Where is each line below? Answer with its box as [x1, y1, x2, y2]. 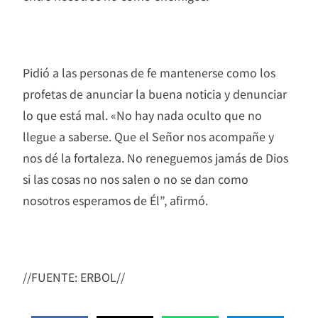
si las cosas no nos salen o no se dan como [23, 170, 248, 187]
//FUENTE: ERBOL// [23, 268, 125, 285]
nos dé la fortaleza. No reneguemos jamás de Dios [23, 148, 288, 166]
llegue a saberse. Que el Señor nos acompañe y [23, 127, 274, 145]
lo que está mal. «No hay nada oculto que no [23, 106, 262, 124]
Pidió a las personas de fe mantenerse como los [23, 63, 275, 81]
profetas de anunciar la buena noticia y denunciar [23, 84, 287, 102]
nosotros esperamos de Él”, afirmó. [23, 191, 208, 209]
